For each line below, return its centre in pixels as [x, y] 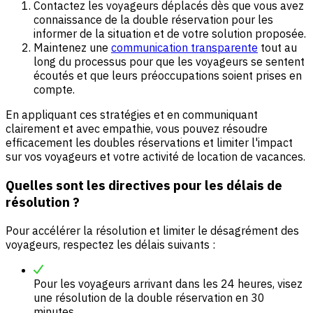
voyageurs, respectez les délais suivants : [110, 244]
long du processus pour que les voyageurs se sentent [169, 62]
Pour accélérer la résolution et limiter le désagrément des [152, 230]
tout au [277, 48]
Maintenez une [72, 48]
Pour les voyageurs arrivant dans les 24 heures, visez [168, 283]
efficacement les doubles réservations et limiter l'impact [149, 143]
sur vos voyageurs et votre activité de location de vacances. [155, 157]
